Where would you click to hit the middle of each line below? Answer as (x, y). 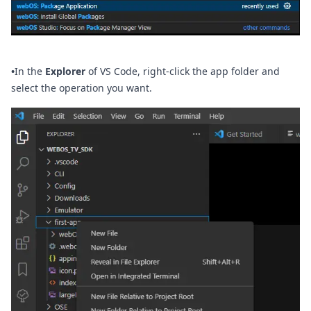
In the (30, 72)
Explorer (65, 72)
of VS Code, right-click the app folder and (183, 72)
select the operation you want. (82, 88)
